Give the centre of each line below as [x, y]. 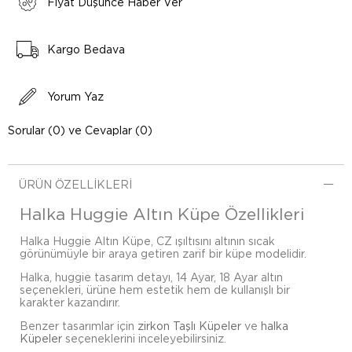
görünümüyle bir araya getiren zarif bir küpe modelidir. [163, 254]
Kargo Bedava [86, 49]
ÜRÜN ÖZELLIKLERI [75, 185]
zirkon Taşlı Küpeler [189, 326]
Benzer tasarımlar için [79, 326]
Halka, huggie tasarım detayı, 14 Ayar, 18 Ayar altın [151, 277]
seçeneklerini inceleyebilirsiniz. [144, 339]
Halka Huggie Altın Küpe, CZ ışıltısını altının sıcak [147, 241]
